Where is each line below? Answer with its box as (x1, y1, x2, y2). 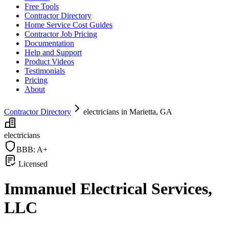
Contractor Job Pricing (25, 30, 97, 38)
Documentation (25, 39, 74, 48)
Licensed (16, 159, 48, 168)
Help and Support (25, 48, 82, 57)
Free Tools (25, 2, 59, 11)
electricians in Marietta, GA (83, 107, 172, 116)
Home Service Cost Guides (25, 20, 112, 29)
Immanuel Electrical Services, (4, 179, 212, 198)
